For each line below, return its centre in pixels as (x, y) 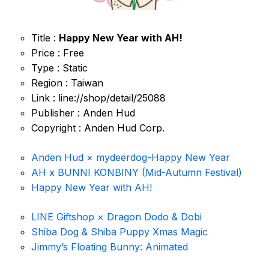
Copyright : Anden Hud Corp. (98, 128)
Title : (45, 38)
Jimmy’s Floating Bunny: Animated (110, 247)
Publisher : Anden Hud (83, 113)
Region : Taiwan (67, 83)
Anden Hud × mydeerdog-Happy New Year (131, 157)
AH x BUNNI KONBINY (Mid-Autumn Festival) (137, 172)
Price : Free (58, 53)
